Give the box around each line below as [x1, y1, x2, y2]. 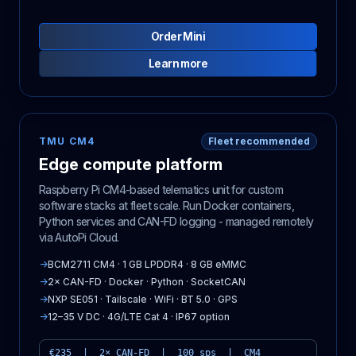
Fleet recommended [208, 135, 310, 148]
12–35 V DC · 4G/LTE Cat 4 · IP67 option [48, 311, 230, 323]
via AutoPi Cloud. [39, 230, 119, 245]
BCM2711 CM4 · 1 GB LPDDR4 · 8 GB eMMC [48, 258, 246, 271]
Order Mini [151, 30, 205, 44]
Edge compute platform [39, 155, 222, 175]
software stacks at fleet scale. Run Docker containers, [39, 199, 294, 213]
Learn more [149, 57, 207, 71]
